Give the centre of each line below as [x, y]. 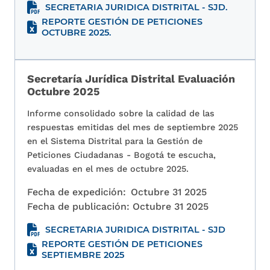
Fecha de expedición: [77, 192]
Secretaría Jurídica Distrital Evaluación [131, 79]
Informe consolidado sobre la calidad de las [121, 114]
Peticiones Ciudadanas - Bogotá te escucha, [121, 155]
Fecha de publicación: [80, 207]
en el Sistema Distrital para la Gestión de [115, 141]
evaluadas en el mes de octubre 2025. [108, 169]
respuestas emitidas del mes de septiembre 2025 [133, 127]
